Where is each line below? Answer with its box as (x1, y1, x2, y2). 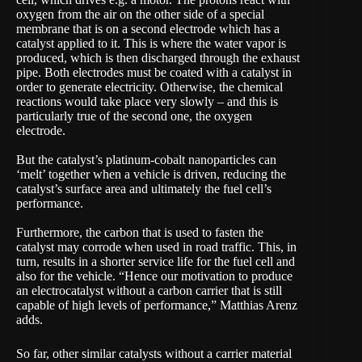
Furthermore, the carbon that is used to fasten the (16, 225, 263, 239)
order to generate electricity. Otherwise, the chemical (16, 79, 283, 94)
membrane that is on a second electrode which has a (16, 21, 280, 36)
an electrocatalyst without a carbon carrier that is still (16, 283, 282, 297)
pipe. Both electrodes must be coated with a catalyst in (16, 65, 292, 79)
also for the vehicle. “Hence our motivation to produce (16, 268, 293, 283)
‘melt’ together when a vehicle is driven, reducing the (16, 166, 286, 181)
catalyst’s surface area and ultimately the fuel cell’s (16, 181, 271, 196)
